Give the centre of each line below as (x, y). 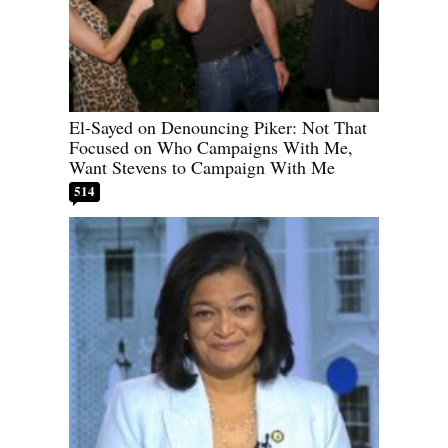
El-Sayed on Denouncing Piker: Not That (218, 126)
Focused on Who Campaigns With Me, (211, 146)
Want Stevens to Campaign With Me (202, 166)
